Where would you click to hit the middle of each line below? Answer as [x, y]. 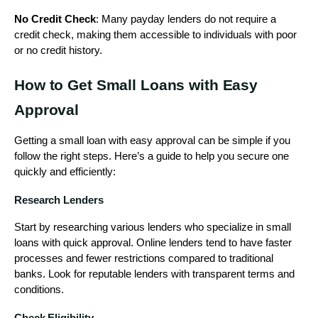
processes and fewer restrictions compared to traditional [144, 258]
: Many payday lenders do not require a [186, 20]
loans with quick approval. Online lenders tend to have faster [153, 242]
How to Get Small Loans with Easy [136, 85]
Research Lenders [59, 200]
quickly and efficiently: [65, 171]
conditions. [39, 289]
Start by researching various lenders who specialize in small [153, 227]
